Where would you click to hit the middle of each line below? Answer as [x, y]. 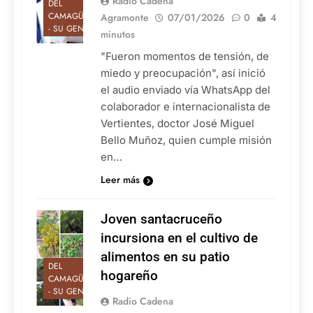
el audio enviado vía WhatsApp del [185, 90]
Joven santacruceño [161, 219]
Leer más [120, 180]
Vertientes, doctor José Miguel [177, 124]
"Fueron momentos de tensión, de [185, 57]
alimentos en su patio [165, 257]
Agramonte [125, 18]
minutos [118, 35]
